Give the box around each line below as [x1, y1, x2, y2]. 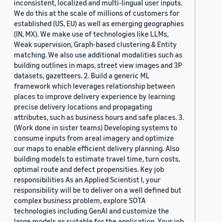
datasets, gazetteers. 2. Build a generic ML [14, 71, 150, 80]
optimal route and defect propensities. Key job [14, 165, 164, 174]
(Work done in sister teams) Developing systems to [14, 123, 177, 132]
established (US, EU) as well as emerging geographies [14, 19, 184, 28]
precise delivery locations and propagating [14, 102, 152, 111]
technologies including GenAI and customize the [14, 206, 169, 216]
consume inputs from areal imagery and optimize [14, 133, 174, 143]
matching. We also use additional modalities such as [14, 50, 182, 59]
